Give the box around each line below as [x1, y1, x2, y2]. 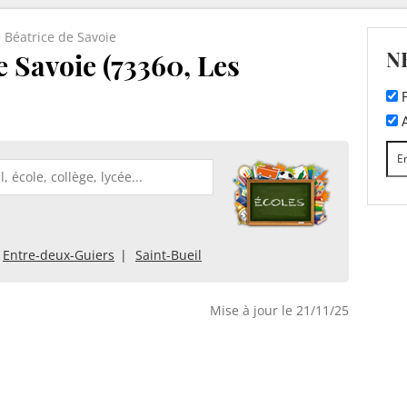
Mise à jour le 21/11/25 [210, 301, 349, 319]
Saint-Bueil [135, 245, 202, 263]
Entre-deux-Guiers [3, 245, 114, 263]
